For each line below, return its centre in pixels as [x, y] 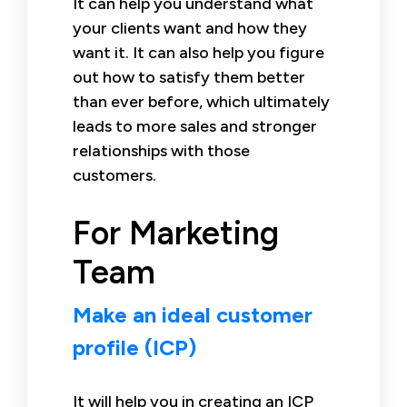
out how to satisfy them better [189, 77]
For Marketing [176, 233]
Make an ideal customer [193, 314]
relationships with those [161, 150]
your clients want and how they [190, 28]
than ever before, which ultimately [201, 101]
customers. [114, 175]
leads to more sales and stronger [195, 126]
